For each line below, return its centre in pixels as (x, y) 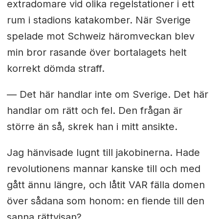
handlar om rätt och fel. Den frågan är (94, 110)
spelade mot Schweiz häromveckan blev (100, 36)
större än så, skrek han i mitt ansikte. (92, 126)
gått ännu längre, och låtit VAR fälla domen (106, 185)
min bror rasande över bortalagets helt (97, 52)
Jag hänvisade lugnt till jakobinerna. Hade (103, 152)
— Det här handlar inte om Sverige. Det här (107, 94)
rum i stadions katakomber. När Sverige (99, 20)
